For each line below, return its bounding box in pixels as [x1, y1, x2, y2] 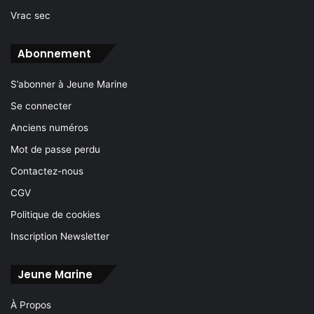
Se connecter [11, 100, 71, 111]
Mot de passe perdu [11, 143, 100, 155]
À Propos [11, 299, 51, 310]
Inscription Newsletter [11, 230, 109, 242]
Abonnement [18, 46, 91, 61]
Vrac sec [11, 9, 50, 21]
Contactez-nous [11, 165, 83, 177]
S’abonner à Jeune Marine [11, 78, 128, 90]
